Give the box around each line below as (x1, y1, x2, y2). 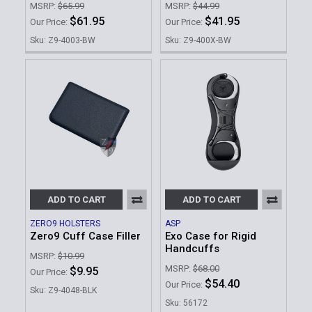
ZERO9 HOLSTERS (30, 219, 100, 229)
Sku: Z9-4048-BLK (30, 285, 97, 295)
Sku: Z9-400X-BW (165, 36, 231, 46)
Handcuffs (165, 242, 219, 256)
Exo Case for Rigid (165, 230, 256, 243)
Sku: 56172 (165, 297, 208, 308)
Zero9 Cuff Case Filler (30, 230, 141, 243)
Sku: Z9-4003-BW (30, 36, 95, 46)
